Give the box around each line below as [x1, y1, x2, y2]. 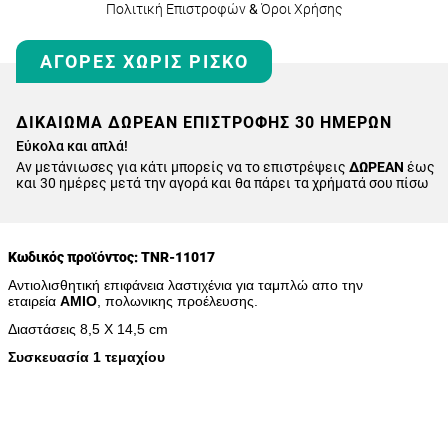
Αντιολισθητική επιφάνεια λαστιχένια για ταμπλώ [8, 277, 312, 293]
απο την [312, 277, 363, 293]
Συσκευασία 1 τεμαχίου [8, 349, 165, 365]
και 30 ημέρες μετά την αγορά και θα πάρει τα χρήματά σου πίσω [16, 175, 429, 191]
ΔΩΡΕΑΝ [349, 159, 404, 175]
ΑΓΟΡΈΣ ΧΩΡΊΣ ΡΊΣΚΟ [39, 51, 249, 72]
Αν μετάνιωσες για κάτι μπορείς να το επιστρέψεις [16, 159, 349, 175]
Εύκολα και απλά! [16, 138, 128, 154]
